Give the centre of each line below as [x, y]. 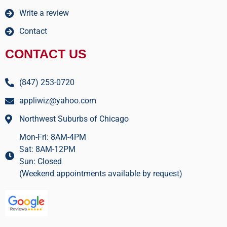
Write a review [44, 13]
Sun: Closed [40, 161]
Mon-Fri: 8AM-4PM [52, 137]
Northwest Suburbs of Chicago [74, 119]
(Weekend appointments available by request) [101, 173]
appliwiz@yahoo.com [58, 100]
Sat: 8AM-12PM [47, 149]
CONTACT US [46, 53]
